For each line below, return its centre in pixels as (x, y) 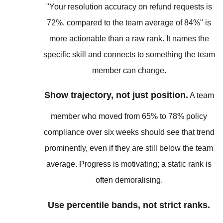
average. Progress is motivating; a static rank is (129, 164)
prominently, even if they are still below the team (129, 148)
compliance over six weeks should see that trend (129, 132)
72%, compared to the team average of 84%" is (129, 22)
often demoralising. (129, 180)
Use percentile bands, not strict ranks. (129, 205)
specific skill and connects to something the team (129, 54)
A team (201, 96)
